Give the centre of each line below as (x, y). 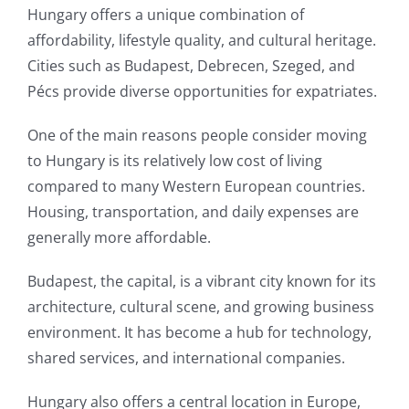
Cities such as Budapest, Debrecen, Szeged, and (191, 66)
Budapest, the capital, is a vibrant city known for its (202, 281)
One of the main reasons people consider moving (197, 135)
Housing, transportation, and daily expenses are (193, 212)
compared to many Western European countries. (196, 186)
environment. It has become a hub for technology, (199, 332)
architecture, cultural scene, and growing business (201, 307)
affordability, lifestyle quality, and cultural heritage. (202, 40)
